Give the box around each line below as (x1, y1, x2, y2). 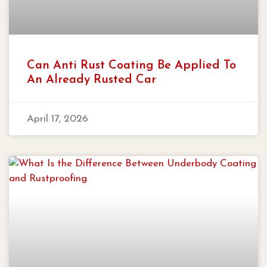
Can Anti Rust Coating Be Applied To (27, 59, 236, 72)
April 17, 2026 (27, 113, 88, 124)
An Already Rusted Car (27, 73, 156, 86)
